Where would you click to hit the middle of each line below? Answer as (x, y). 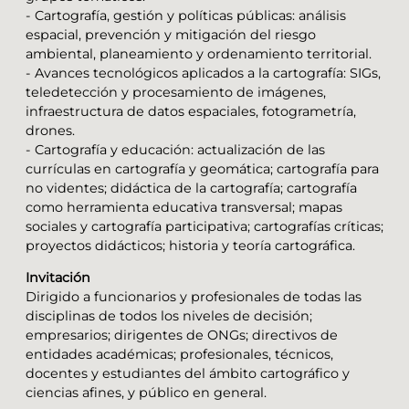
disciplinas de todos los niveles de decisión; (169, 316)
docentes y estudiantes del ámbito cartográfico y (188, 374)
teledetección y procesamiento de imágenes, (176, 92)
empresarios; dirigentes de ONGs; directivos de (182, 336)
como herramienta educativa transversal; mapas (184, 207)
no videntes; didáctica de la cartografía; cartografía (191, 188)
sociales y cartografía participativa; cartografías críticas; (204, 226)
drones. (50, 130)
